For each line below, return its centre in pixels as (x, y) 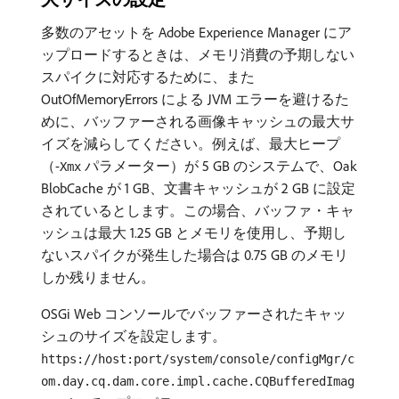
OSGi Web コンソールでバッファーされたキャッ (194, 313)
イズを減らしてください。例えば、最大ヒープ (191, 143)
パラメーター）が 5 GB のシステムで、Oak (219, 166)
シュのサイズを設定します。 (134, 336)
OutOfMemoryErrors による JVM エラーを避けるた (195, 99)
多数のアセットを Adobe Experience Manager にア (196, 32)
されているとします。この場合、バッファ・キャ (198, 210)
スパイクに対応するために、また (148, 77)
